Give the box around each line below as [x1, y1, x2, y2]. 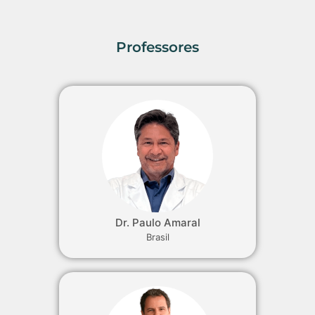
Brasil [146, 231, 169, 243]
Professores [116, 38, 199, 56]
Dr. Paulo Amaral [115, 215, 200, 229]
